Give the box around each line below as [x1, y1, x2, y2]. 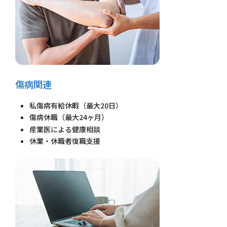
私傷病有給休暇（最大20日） [29, 100, 123, 110]
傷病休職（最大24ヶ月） [29, 112, 108, 123]
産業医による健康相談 [29, 124, 100, 134]
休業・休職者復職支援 [29, 136, 100, 146]
